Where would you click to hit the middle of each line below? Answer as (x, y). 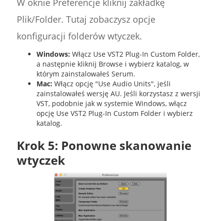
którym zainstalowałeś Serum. (86, 74)
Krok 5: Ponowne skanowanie (104, 146)
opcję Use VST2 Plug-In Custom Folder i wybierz (114, 113)
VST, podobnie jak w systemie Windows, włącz (111, 104)
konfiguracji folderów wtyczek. (79, 36)
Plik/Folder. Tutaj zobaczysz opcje (86, 19)
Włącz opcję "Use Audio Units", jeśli (111, 84)
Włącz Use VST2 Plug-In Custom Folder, (135, 54)
